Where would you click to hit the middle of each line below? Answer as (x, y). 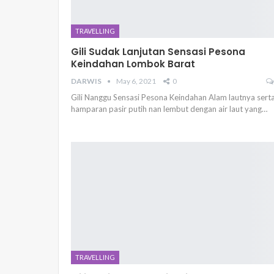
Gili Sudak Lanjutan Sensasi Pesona (158, 52)
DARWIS (87, 81)
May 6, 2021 (136, 81)
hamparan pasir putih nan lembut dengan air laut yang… (169, 109)
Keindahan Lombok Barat (133, 64)
